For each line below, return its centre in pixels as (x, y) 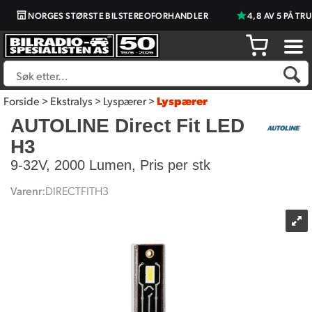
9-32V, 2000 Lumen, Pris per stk (110, 165)
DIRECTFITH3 (77, 190)
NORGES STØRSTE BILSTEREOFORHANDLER (110, 15)
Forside (22, 101)
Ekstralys (71, 101)
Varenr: (28, 190)
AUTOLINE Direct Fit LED (127, 126)
